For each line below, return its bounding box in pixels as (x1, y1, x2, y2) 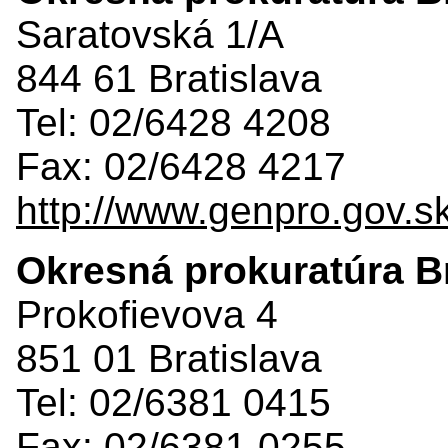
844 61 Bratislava (16, 56, 322, 100)
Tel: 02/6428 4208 (16, 100, 331, 144)
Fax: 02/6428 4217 (16, 144, 346, 188)
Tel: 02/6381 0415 (16, 380, 331, 424)
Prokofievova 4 (16, 292, 278, 336)
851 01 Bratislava (16, 336, 322, 380)
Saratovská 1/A (16, 12, 284, 56)
